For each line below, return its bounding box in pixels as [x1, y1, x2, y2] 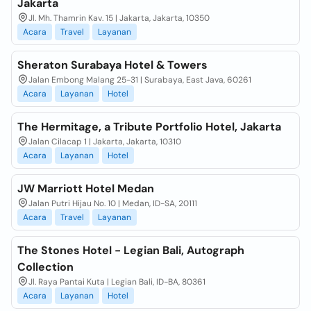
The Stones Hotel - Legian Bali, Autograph [17, 243, 244, 258]
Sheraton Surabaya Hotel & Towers [17, 58, 208, 72]
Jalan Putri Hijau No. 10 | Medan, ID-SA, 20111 [28, 198, 197, 209]
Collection [17, 260, 74, 274]
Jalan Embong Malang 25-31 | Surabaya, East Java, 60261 [28, 74, 251, 85]
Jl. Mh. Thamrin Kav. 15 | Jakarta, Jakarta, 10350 [28, 12, 210, 24]
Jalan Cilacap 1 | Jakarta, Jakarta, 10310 [28, 136, 181, 147]
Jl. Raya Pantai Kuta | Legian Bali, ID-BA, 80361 [28, 276, 205, 287]
